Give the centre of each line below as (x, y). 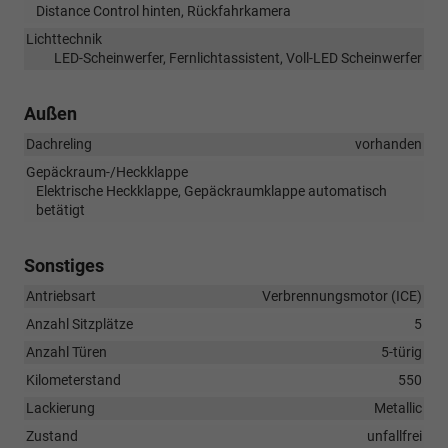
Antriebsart (61, 295)
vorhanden (388, 143)
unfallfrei (394, 435)
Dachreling (59, 143)
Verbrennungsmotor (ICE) (342, 295)
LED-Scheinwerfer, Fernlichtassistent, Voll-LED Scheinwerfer (238, 57)
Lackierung (60, 407)
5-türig (401, 351)
